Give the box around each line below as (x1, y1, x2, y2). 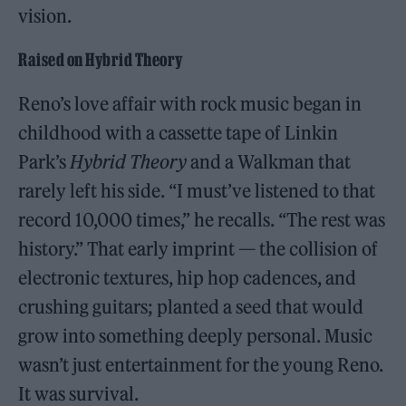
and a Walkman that (187, 150, 352, 173)
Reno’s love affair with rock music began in (18, 92, 362, 115)
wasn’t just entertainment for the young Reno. (18, 353, 384, 376)
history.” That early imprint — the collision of (18, 237, 379, 260)
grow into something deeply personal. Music (18, 324, 373, 347)
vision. (18, 4, 72, 27)
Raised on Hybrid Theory (18, 49, 183, 70)
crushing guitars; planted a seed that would (18, 295, 364, 318)
